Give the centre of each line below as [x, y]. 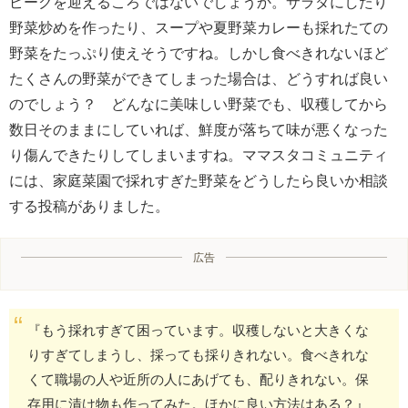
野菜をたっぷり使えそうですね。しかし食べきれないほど [199, 53]
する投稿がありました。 [89, 206]
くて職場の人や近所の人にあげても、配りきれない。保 [198, 379]
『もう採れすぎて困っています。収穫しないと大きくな [198, 330]
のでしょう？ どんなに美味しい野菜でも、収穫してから [199, 104]
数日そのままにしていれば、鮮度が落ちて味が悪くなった [199, 129]
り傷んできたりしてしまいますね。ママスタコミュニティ [199, 155]
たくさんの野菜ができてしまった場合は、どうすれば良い [199, 78]
